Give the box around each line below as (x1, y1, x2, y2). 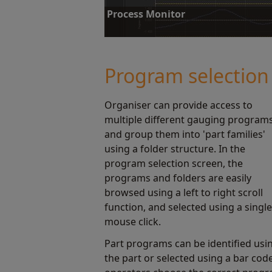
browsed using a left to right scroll (104, 186, 263, 199)
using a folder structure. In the (104, 142, 245, 155)
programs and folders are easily (104, 171, 251, 185)
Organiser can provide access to (104, 98, 253, 112)
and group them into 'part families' (104, 127, 265, 141)
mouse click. (104, 215, 161, 228)
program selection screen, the (104, 157, 243, 170)
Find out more (114, 87, 166, 98)
